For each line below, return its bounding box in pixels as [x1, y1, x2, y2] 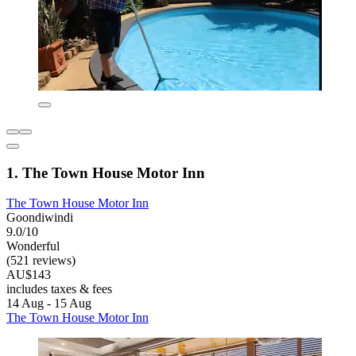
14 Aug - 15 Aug [6, 296, 91, 311]
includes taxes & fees [6, 282, 112, 296]
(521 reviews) [6, 253, 75, 268]
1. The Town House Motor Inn [6, 164, 205, 181]
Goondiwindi [6, 211, 73, 225]
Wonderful [6, 239, 60, 253]
